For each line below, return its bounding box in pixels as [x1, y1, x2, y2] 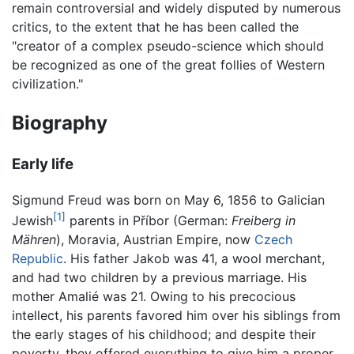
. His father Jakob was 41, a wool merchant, [63, 250, 325, 267]
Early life [12, 155, 73, 174]
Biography [12, 111, 107, 135]
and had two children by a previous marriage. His [12, 269, 307, 286]
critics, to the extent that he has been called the [12, 19, 299, 36]
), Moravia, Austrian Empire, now [56, 232, 254, 248]
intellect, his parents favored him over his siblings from [12, 307, 341, 324]
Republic [12, 250, 63, 267]
